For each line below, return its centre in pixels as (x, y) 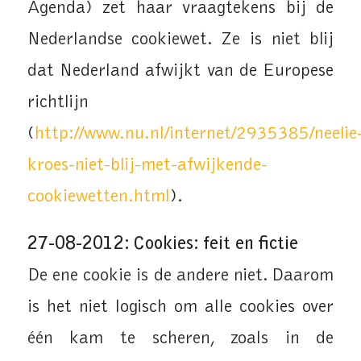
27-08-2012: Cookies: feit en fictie (162, 244)
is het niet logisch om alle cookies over (180, 307)
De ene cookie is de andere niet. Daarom (180, 276)
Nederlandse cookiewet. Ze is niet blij (180, 40)
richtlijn (58, 103)
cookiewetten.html (98, 197)
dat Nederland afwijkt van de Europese (180, 71)
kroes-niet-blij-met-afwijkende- (147, 166)
